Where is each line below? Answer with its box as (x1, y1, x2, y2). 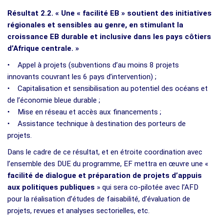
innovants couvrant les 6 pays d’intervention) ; (7, 72, 156, 81)
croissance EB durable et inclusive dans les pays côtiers (7, 32, 211, 41)
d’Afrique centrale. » (7, 44, 79, 53)
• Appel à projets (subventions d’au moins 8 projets (7, 60, 179, 69)
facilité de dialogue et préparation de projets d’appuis (7, 171, 202, 180)
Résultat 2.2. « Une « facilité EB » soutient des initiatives (7, 8, 212, 18)
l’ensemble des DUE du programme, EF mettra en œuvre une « (7, 159, 208, 168)
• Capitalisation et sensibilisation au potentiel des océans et (7, 84, 208, 93)
